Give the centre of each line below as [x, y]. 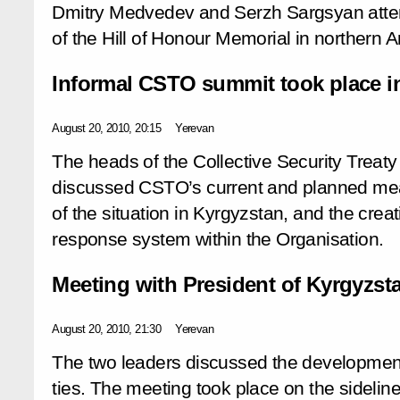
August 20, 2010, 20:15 [107, 128]
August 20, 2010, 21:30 [107, 329]
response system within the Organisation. [218, 239]
